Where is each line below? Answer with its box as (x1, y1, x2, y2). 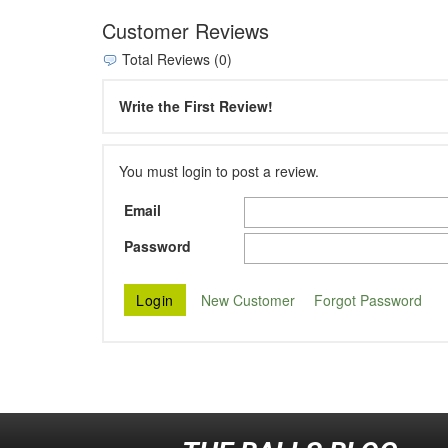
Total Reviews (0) (118, 48, 232, 69)
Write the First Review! (119, 96, 273, 117)
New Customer (200, 289, 295, 310)
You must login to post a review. (119, 161, 319, 182)
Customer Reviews (102, 15, 269, 45)
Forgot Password (313, 289, 422, 310)
